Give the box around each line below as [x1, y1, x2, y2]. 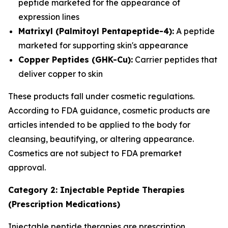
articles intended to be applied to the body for [8, 120, 190, 130]
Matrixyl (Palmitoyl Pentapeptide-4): [18, 26, 174, 36]
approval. [8, 162, 46, 173]
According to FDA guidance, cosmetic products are [8, 105, 210, 116]
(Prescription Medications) [8, 199, 120, 209]
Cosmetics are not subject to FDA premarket [8, 148, 182, 158]
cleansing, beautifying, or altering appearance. [8, 134, 194, 144]
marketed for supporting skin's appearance [18, 40, 188, 50]
